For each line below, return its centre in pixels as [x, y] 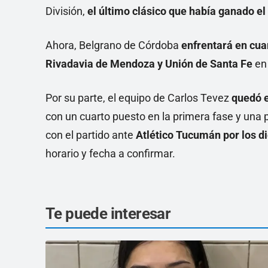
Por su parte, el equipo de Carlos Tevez [138, 98]
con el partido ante [89, 135]
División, [66, 11]
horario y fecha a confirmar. [110, 153]
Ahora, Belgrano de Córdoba [112, 45]
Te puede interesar [108, 214]
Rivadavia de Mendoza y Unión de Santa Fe [149, 64]
